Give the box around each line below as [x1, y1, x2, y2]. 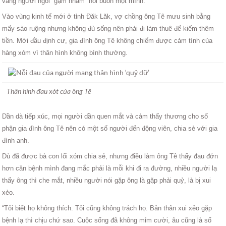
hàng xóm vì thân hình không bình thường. [2, 48, 128, 56]
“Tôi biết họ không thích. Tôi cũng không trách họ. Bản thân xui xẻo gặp [2, 204, 212, 212]
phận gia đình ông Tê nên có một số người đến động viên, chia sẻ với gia [2, 124, 218, 132]
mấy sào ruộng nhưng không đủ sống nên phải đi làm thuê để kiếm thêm [2, 24, 214, 32]
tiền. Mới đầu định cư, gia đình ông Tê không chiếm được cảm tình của [2, 36, 213, 44]
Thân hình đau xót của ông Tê [7, 86, 91, 95]
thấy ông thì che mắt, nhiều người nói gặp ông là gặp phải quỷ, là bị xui [2, 176, 211, 184]
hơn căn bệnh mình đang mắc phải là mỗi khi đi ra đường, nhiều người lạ [2, 164, 217, 172]
